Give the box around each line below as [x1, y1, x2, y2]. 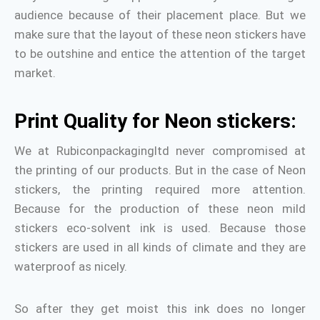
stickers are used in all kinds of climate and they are [14, 240, 306, 254]
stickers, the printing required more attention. [14, 182, 306, 196]
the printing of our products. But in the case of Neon [14, 163, 306, 177]
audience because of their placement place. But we [14, 8, 306, 22]
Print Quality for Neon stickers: [14, 109, 296, 133]
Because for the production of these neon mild [14, 201, 306, 216]
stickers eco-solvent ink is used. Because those [14, 221, 306, 235]
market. [14, 66, 56, 80]
